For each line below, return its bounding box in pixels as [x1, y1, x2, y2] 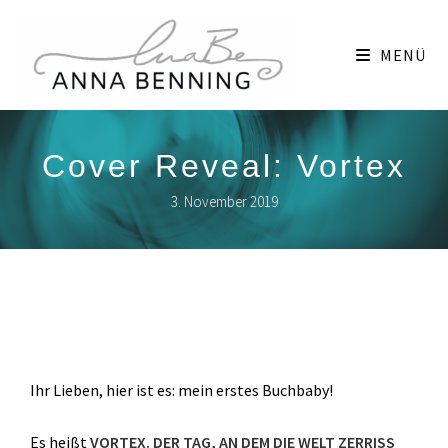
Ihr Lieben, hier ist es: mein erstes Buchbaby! [30, 380, 333, 400]
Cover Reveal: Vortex [42, 148, 406, 184]
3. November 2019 [170, 192, 278, 211]
